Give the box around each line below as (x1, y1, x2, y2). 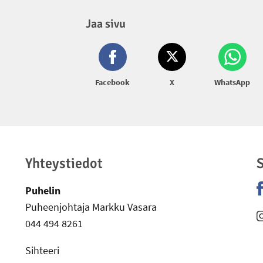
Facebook (95, 77, 130, 88)
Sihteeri (25, 244, 60, 258)
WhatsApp (214, 77, 250, 88)
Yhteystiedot (25, 154, 103, 173)
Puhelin (25, 184, 61, 198)
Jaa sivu (86, 16, 126, 31)
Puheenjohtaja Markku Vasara (25, 200, 157, 214)
